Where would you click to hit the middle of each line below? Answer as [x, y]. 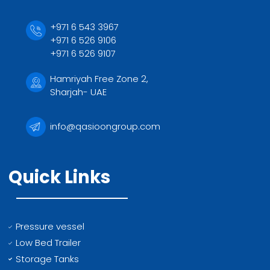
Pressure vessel [50, 226]
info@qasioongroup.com [105, 126]
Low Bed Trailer [49, 242]
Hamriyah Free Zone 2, [99, 78]
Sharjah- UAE [79, 92]
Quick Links [59, 177]
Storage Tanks [48, 259]
